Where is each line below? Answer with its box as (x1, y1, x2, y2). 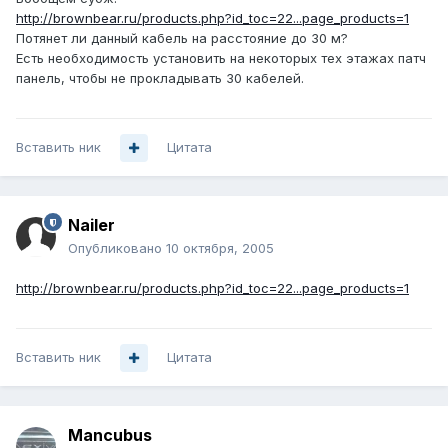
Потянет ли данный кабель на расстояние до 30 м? (16, 30, 348, 47)
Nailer (68, 215, 115, 236)
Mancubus (68, 425, 152, 446)
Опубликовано (68, 240, 166, 257)
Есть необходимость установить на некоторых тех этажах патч (16, 50, 426, 67)
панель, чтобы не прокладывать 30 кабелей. (16, 70, 304, 87)
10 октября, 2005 (166, 240, 274, 257)
